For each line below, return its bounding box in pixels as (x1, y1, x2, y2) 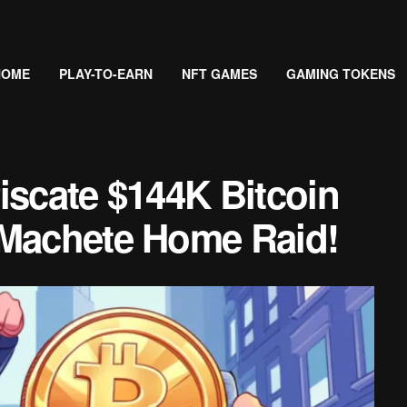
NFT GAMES (181, 64, 257, 83)
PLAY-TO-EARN (58, 64, 153, 83)
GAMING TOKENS (285, 64, 395, 83)
